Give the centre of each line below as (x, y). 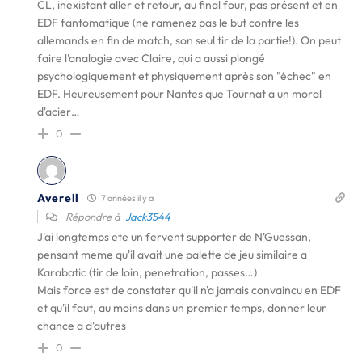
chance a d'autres (82, 326)
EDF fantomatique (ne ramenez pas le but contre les (168, 23)
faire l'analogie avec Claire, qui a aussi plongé (151, 58)
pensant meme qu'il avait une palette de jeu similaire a (172, 255)
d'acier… (59, 112)
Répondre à (94, 217)
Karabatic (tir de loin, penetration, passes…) (147, 272)
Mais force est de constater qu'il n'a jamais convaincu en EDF (189, 290)
